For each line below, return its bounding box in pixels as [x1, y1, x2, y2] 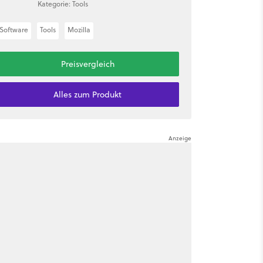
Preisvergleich [60, 58, 114, 70]
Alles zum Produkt [53, 89, 122, 100]
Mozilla [67, 25, 90, 35]
